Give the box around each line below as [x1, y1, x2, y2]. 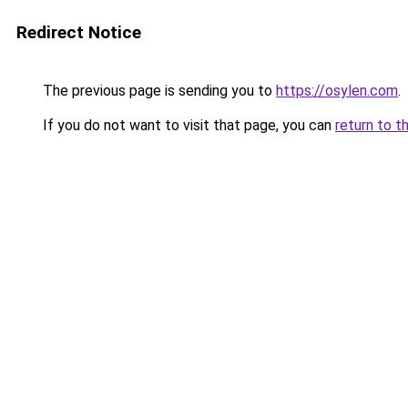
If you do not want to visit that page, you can [39, 117, 335, 134]
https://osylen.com [276, 82, 398, 99]
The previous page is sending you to [39, 82, 276, 99]
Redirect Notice [16, 22, 141, 43]
